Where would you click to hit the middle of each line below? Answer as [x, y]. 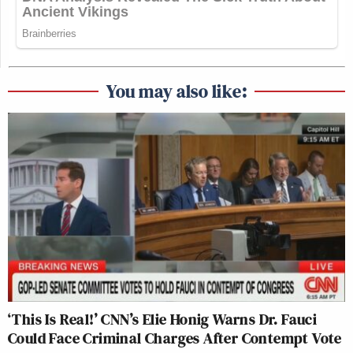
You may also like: [176, 91]
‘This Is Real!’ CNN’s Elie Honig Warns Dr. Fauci [163, 320]
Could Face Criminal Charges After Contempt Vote [175, 338]
